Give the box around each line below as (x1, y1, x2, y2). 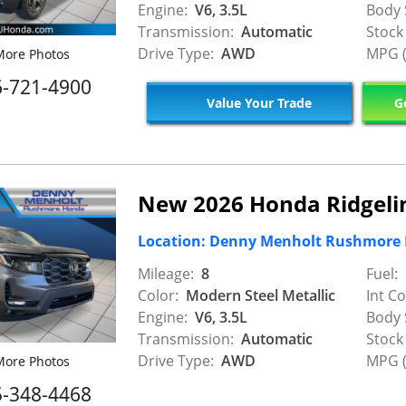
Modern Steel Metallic (182, 285, 335, 305)
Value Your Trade (202, 94, 312, 112)
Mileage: (138, 263, 194, 284)
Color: (138, 285, 179, 305)
